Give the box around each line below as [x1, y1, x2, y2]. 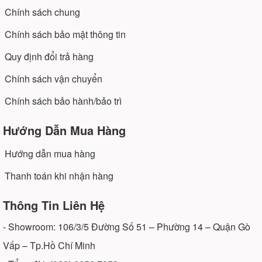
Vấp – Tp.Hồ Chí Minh [3, 238, 95, 252]
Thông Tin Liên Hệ [3, 196, 105, 213]
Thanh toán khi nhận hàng [5, 168, 113, 182]
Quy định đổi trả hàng [5, 49, 94, 63]
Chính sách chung [5, 5, 80, 19]
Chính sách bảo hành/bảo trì [5, 94, 122, 108]
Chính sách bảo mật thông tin [5, 27, 126, 41]
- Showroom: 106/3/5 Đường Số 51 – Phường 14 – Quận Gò [3, 219, 250, 233]
